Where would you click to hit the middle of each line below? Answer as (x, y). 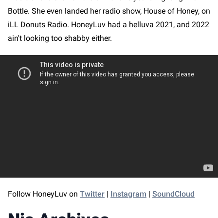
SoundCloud (173, 194)
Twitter (92, 194)
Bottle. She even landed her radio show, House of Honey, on (109, 11)
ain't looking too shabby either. (61, 38)
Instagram (128, 194)
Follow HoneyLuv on (44, 194)
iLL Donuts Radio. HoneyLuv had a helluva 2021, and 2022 (109, 24)
